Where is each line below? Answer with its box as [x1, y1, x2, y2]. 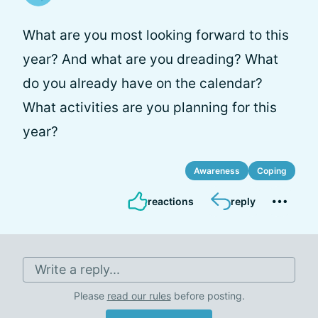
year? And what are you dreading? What [23, 51, 278, 67]
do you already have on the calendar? [23, 75, 263, 92]
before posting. [170, 290, 245, 302]
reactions [148, 195, 194, 207]
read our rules [106, 290, 171, 302]
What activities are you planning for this [23, 99, 277, 116]
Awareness [194, 165, 240, 176]
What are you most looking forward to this [23, 27, 289, 43]
